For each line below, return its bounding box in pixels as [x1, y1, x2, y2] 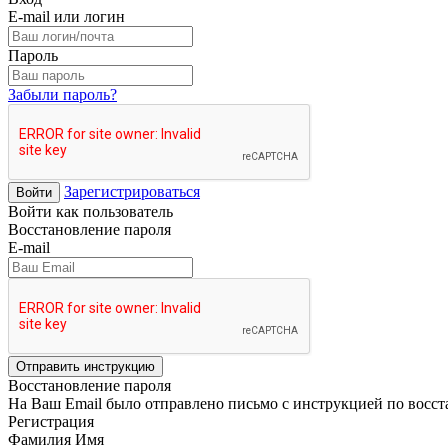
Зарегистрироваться [64, 182, 200, 200]
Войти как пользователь [8, 202, 173, 220]
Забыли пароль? [8, 85, 117, 103]
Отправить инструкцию [16, 358, 155, 374]
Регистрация [8, 412, 94, 430]
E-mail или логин [8, 7, 125, 25]
